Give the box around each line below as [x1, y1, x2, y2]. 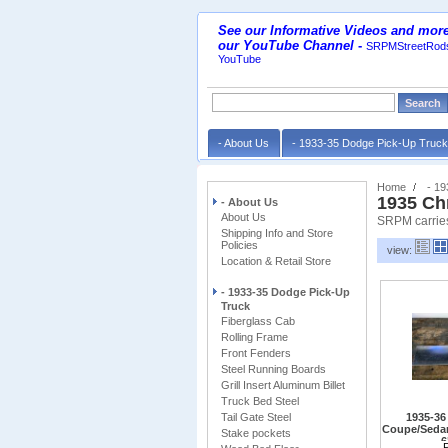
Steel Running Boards [221, 363, 326, 375]
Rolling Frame [221, 331, 288, 343]
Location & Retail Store [221, 255, 331, 267]
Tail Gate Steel [221, 411, 291, 423]
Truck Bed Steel [221, 395, 299, 407]
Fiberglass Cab [221, 315, 295, 327]
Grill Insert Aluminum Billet [221, 379, 345, 391]
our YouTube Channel [218, 38, 354, 53]
